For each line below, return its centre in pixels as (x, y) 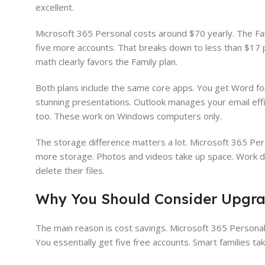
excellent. (55, 7)
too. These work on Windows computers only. (129, 116)
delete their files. (70, 171)
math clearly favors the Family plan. (106, 62)
